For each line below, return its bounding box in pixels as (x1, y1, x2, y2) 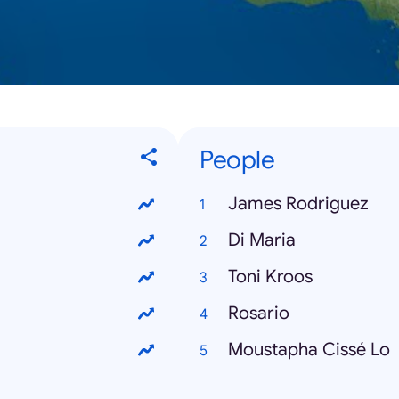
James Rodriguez (228, 192, 369, 216)
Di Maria (228, 229, 296, 252)
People (199, 144, 274, 176)
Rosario (228, 302, 289, 325)
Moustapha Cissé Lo (228, 338, 390, 362)
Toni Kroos (228, 265, 313, 289)
